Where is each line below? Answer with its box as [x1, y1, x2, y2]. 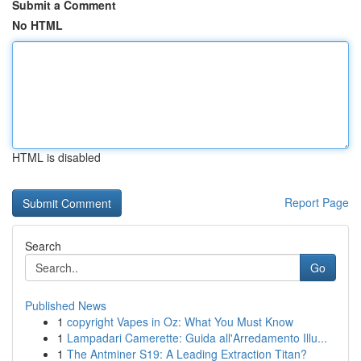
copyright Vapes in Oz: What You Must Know [67, 313, 293, 330]
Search [25, 238, 61, 254]
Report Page [284, 194, 349, 210]
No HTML [12, 17, 63, 33]
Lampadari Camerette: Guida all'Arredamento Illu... [67, 330, 327, 346]
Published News [25, 297, 106, 313]
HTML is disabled [12, 149, 101, 165]
